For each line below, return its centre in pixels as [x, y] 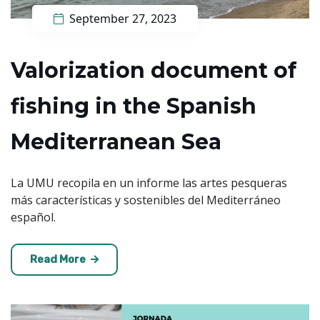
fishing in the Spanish [134, 106]
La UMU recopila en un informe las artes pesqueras [149, 182]
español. [33, 217]
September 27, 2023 [121, 18]
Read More [59, 259]
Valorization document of [154, 70]
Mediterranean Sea [116, 141]
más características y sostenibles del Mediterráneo [146, 200]
